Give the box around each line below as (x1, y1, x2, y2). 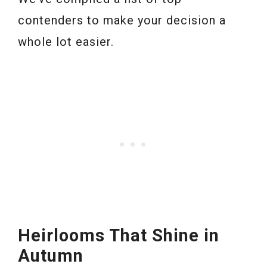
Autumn (18, 245, 83, 266)
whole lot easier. (18, 34, 114, 49)
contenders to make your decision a (18, 13, 226, 27)
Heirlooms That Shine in (18, 225, 219, 246)
